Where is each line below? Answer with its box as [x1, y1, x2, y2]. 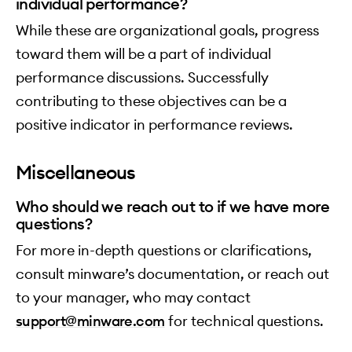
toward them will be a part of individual [16, 45, 271, 64]
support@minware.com [16, 312, 165, 331]
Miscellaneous [16, 160, 136, 185]
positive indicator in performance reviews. [16, 115, 293, 134]
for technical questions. [164, 312, 324, 331]
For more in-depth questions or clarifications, [16, 241, 312, 260]
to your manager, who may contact [16, 288, 251, 307]
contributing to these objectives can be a [16, 92, 287, 111]
